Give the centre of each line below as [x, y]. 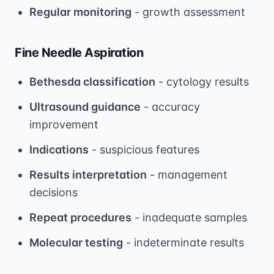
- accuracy [170, 106]
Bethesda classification [92, 81]
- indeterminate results [183, 242]
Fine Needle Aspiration [79, 52]
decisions [54, 192]
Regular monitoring [80, 12]
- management [187, 174]
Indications [59, 149]
